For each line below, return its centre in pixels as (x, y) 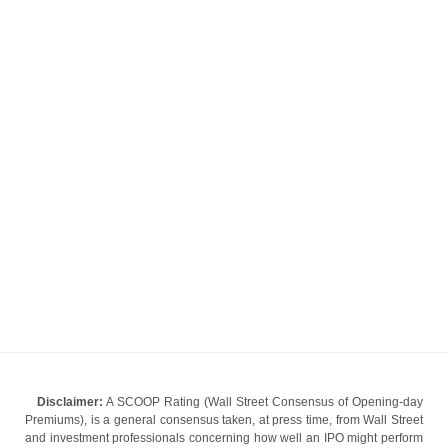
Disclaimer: (70, 402)
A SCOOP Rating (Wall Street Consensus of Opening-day (263, 402)
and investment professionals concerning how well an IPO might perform (224, 438)
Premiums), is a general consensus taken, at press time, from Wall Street (224, 420)
